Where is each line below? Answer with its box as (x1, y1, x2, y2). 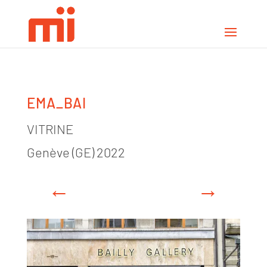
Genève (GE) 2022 (26, 144, 125, 160)
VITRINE (26, 121, 73, 136)
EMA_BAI (26, 94, 86, 111)
